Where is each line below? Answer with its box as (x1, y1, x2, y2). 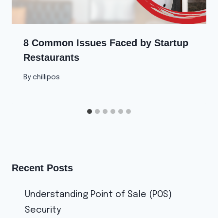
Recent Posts (12, 162, 73, 173)
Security (25, 205, 61, 215)
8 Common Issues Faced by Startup (23, 37, 188, 49)
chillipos (33, 73, 60, 81)
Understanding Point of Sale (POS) (25, 190, 172, 199)
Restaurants (23, 52, 79, 63)
